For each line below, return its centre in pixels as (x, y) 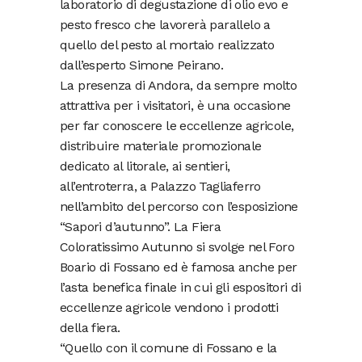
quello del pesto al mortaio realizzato (167, 44)
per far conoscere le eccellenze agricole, (177, 125)
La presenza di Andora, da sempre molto (179, 85)
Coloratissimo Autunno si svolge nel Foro (177, 246)
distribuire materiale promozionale (161, 145)
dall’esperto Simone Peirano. (142, 65)
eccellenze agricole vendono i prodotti (169, 307)
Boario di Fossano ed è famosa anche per (179, 267)
